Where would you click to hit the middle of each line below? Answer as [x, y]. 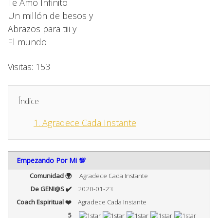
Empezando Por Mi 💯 [51, 160]
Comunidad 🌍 [51, 175]
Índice [28, 101]
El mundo [27, 42]
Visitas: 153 [29, 66]
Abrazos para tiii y [42, 28]
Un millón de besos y [50, 15]
